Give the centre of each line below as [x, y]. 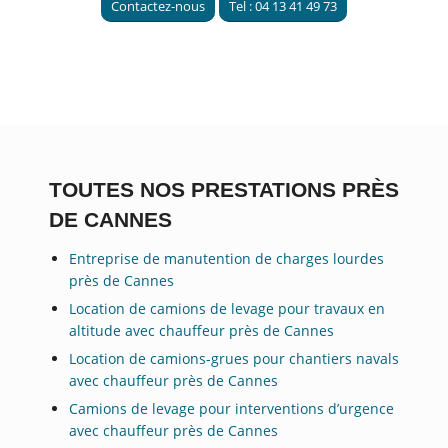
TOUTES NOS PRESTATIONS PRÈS [223, 189]
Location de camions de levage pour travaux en [227, 308]
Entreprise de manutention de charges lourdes [227, 258]
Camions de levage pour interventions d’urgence [232, 408]
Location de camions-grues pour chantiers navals [234, 358]
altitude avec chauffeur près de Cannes [202, 330]
